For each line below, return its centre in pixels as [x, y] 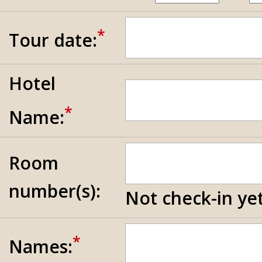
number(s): [55, 191]
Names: [41, 247]
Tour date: [53, 40]
